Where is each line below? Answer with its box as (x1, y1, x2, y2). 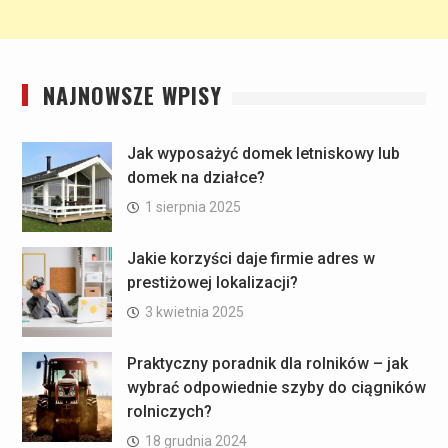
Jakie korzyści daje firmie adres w (126, 249, 375, 269)
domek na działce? (126, 168, 265, 188)
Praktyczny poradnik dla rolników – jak (126, 354, 408, 374)
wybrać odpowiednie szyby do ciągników (126, 378, 426, 398)
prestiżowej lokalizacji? (126, 273, 298, 293)
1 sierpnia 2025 (144, 199, 241, 216)
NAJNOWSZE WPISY (42, 79, 222, 112)
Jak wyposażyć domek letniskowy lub (126, 144, 400, 164)
